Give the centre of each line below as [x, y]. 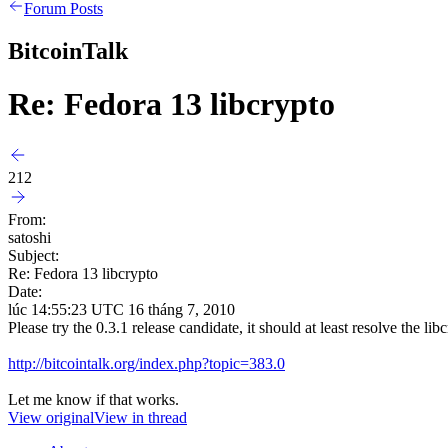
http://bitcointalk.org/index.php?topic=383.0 [146, 363]
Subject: [33, 255]
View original [51, 417]
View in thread [140, 417]
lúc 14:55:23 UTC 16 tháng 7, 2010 [121, 309]
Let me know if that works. [93, 399]
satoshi [29, 237]
